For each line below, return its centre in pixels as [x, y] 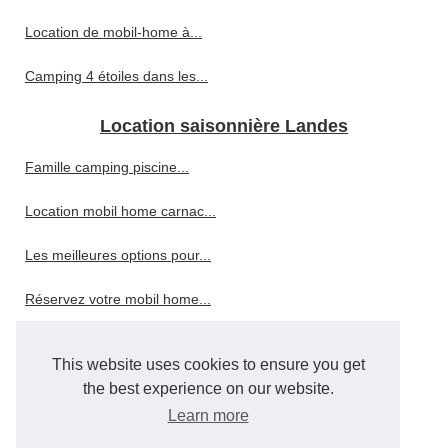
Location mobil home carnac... [120, 211]
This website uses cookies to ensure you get [208, 365]
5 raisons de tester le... [97, 343]
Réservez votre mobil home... [118, 299]
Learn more [208, 416]
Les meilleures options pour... [118, 255]
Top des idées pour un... [101, 431]
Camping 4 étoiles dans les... [116, 76]
